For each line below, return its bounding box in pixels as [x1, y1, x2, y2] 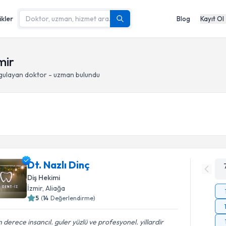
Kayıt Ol [200, 14, 224, 23]
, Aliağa [42, 184, 66, 193]
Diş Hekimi [27, 173, 61, 182]
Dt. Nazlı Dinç [27, 158, 90, 171]
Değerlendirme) [50, 194, 96, 202]
